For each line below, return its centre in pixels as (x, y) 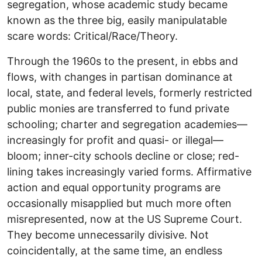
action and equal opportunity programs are (114, 187)
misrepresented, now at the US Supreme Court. (125, 219)
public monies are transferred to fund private (118, 108)
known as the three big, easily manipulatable (117, 20)
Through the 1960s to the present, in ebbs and (123, 61)
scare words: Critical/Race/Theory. (92, 36)
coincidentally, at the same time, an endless (115, 250)
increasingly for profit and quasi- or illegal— (115, 140)
